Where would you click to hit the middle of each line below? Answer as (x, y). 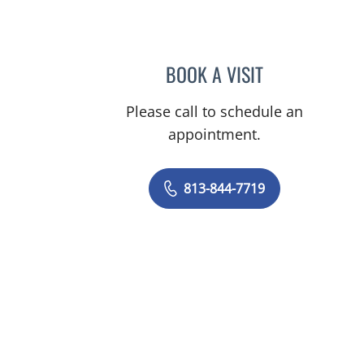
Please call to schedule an (215, 111)
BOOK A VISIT (215, 74)
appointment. (215, 134)
